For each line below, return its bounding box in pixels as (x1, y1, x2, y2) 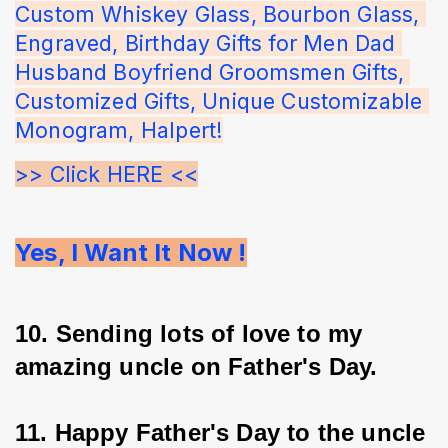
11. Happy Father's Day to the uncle (15, 418, 433, 446)
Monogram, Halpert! (15, 116, 224, 143)
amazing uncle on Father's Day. (15, 352, 378, 380)
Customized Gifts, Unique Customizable (15, 87, 429, 114)
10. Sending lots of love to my (15, 319, 370, 347)
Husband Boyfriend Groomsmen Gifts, (15, 58, 411, 85)
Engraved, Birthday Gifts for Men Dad (15, 29, 402, 56)
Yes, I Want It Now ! (15, 237, 247, 267)
